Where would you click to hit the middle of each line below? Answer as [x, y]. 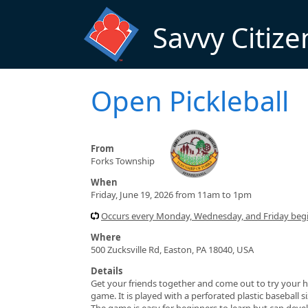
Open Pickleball [190, 100]
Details [107, 271]
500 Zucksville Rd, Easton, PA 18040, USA [172, 249]
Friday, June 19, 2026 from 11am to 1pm [171, 194]
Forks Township [123, 161]
